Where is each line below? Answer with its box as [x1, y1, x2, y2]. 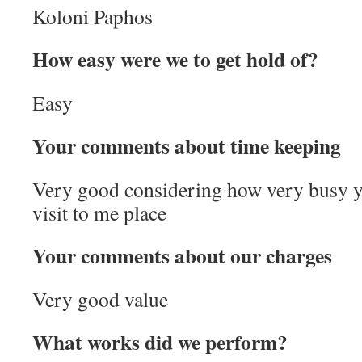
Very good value [32, 285, 168, 313]
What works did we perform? [32, 326, 288, 357]
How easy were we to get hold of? [32, 44, 318, 74]
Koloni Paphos [32, 2, 153, 30]
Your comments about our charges [32, 240, 332, 271]
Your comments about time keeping [32, 130, 341, 161]
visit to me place [32, 199, 166, 226]
